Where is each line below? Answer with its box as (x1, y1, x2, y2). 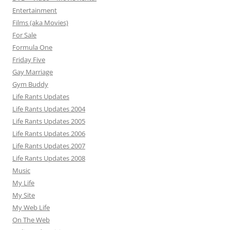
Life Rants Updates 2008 (12, 154, 85, 163)
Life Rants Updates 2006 (12, 129, 85, 138)
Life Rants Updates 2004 (12, 104, 85, 113)
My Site (12, 190, 35, 200)
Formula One (12, 43, 52, 52)
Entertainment (12, 6, 57, 15)
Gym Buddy (12, 80, 48, 89)
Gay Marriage (12, 67, 53, 76)
